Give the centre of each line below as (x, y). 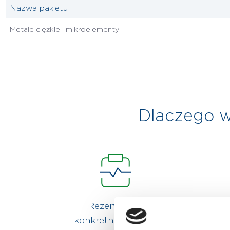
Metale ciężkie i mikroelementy (64, 30)
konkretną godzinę (115, 221)
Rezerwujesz (116, 206)
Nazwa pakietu (39, 8)
